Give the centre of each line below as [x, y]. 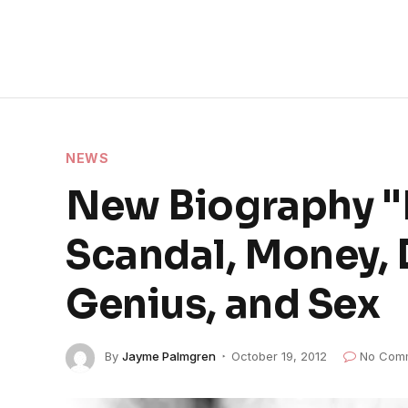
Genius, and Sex [223, 304]
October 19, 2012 [279, 357]
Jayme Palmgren [169, 357]
